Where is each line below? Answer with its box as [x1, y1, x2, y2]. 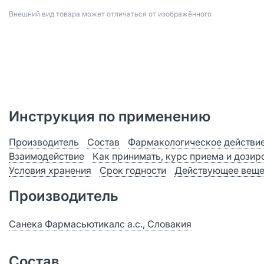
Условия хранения [9, 164, 91, 176]
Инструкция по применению [9, 108, 210, 125]
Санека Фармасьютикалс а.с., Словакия [9, 218, 192, 230]
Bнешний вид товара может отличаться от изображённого [9, 9, 212, 18]
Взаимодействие [9, 150, 84, 162]
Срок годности [100, 164, 166, 176]
